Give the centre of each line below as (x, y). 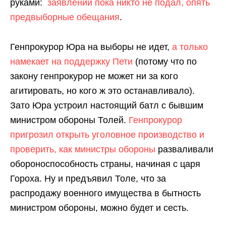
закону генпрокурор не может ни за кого (94, 76)
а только (190, 47)
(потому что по (165, 61)
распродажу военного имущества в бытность (105, 193)
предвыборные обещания (65, 17)
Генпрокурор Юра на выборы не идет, (91, 47)
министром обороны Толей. (69, 120)
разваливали (184, 149)
